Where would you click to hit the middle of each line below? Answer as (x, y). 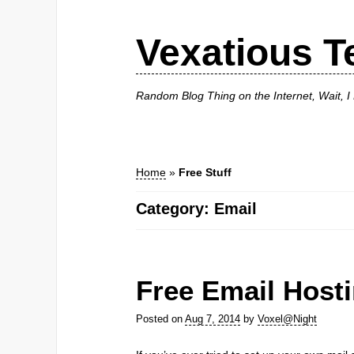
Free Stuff (205, 172)
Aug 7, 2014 (213, 319)
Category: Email (196, 208)
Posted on (160, 319)
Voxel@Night (287, 319)
